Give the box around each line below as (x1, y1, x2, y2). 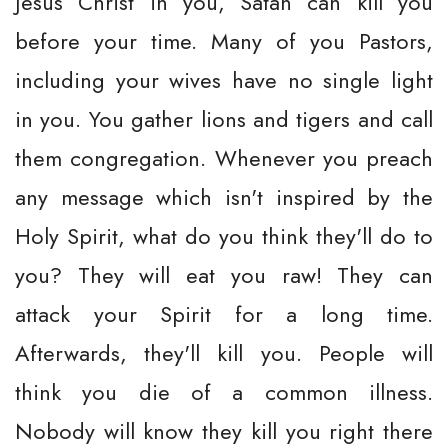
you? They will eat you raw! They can (15, 259, 433, 291)
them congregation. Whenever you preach (15, 142, 433, 174)
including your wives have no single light (15, 64, 433, 96)
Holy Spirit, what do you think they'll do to (15, 220, 433, 252)
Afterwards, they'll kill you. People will (15, 337, 433, 369)
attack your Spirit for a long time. (15, 298, 433, 330)
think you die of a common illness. (15, 376, 433, 408)
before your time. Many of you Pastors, (15, 25, 433, 57)
